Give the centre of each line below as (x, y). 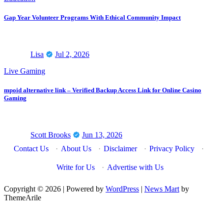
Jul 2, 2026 (72, 55)
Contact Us (31, 149)
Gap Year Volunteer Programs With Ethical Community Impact (92, 17)
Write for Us (76, 167)
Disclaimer (120, 149)
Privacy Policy (172, 149)
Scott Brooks (51, 135)
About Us (76, 149)
